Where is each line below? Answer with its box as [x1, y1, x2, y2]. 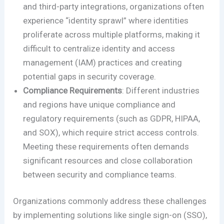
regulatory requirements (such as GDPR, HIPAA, [23, 113, 200, 123]
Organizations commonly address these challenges [13, 196, 207, 206]
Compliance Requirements [23, 85, 122, 95]
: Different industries [122, 85, 200, 95]
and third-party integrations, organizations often [23, 1, 204, 11]
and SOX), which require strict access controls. [23, 127, 199, 137]
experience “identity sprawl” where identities [23, 15, 189, 25]
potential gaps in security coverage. [23, 71, 158, 81]
